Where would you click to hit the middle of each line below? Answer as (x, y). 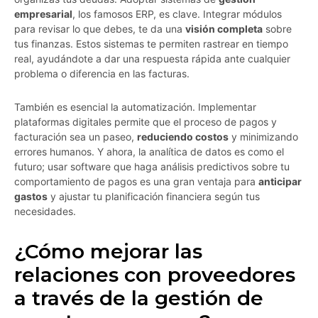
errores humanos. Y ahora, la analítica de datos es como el (149, 152)
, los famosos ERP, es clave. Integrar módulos (177, 14)
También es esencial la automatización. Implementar (135, 107)
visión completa (224, 29)
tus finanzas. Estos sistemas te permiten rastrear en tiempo (151, 44)
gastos (31, 197)
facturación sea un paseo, (76, 137)
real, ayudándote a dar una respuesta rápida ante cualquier (152, 59)
